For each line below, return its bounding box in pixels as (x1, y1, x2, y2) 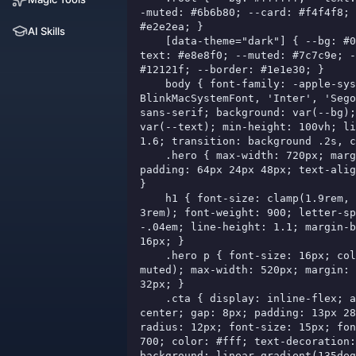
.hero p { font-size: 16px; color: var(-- (140, 250, 165, 261)
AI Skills (28, 24, 65, 37)
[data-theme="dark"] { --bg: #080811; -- (140, 35, 165, 47)
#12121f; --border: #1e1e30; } (140, 64, 324, 75)
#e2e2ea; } (140, 21, 203, 33)
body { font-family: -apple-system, (140, 78, 165, 90)
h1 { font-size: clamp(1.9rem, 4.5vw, (140, 192, 165, 204)
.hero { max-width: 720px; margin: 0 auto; (140, 149, 165, 161)
